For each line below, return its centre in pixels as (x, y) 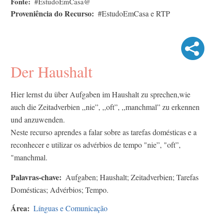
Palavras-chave (35, 177)
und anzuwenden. (38, 119)
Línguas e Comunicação (70, 208)
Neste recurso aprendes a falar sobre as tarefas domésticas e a (104, 132)
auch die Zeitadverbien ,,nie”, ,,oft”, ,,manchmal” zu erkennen (105, 107)
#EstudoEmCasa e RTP (134, 13)
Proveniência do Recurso (51, 13)
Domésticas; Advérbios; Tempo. (60, 189)
